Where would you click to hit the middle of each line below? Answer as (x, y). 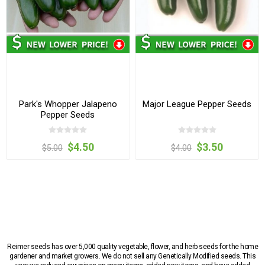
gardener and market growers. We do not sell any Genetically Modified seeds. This (132, 256)
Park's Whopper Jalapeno (68, 104)
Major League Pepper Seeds (197, 104)
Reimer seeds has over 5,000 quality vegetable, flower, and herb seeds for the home (132, 246)
